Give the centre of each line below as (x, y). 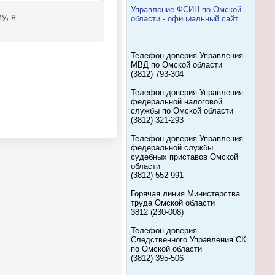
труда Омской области (173, 203)
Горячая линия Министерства (185, 194)
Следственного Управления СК (188, 240)
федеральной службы (172, 148)
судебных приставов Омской (184, 157)
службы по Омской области (182, 111)
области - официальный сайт (184, 19)
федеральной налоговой (176, 102)
